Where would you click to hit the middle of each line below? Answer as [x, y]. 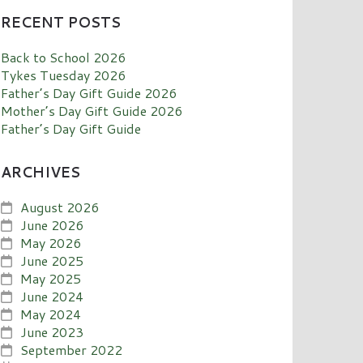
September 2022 [72, 349]
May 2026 [51, 242]
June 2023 [52, 331]
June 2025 [52, 260]
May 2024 [51, 314]
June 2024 [52, 296]
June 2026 [52, 224]
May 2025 [51, 278]
